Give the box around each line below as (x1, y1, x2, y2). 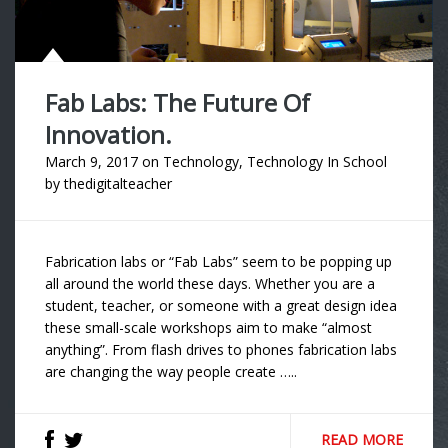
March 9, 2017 (45, 152, 138, 172)
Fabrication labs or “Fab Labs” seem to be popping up (45, 252, 392, 272)
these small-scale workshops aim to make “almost (45, 318, 372, 338)
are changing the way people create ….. (45, 362, 297, 382)
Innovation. (45, 118, 172, 152)
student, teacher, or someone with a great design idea (45, 296, 397, 316)
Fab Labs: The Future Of (45, 86, 310, 120)
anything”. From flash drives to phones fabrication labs (45, 340, 397, 360)
